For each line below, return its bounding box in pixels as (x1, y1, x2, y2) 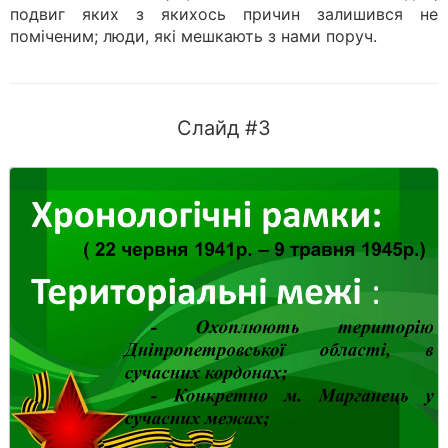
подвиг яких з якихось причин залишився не (10, 4, 438, 24)
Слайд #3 (177, 116, 271, 140)
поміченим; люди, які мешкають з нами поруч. (10, 26, 377, 46)
